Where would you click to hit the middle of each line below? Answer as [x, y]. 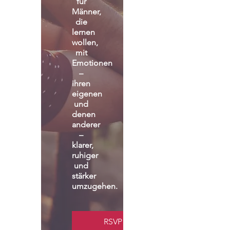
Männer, [87, 12]
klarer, [83, 145]
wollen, [85, 42]
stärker [84, 176]
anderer [86, 124]
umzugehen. [95, 186]
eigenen [87, 94]
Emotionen [92, 63]
